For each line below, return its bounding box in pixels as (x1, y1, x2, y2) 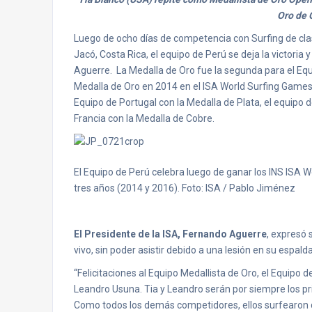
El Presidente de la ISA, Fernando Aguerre (74, 228, 267, 240)
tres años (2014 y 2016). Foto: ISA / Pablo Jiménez (74, 182, 295, 194)
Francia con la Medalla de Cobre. (74, 113, 214, 124)
